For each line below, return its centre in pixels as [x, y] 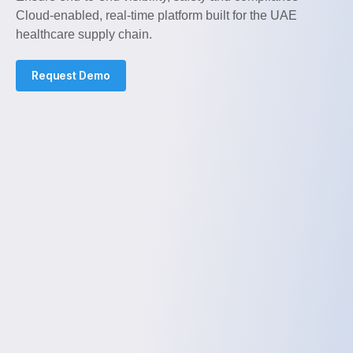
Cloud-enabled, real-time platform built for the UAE [156, 15]
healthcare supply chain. [84, 34]
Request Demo [71, 75]
